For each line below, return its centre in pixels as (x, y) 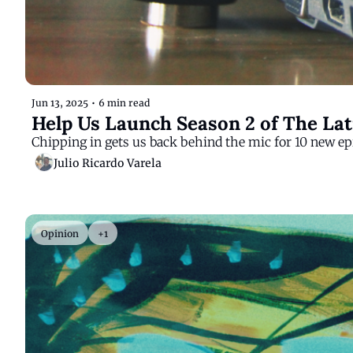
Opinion (60, 234)
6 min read (124, 103)
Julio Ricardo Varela (108, 163)
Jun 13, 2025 (60, 103)
